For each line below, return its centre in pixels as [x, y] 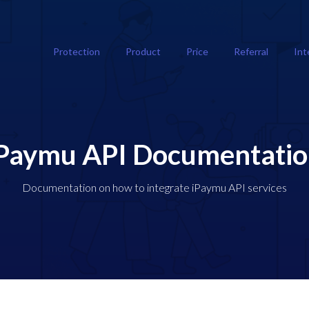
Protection [78, 51]
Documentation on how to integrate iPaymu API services [154, 187]
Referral [253, 51]
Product [145, 51]
